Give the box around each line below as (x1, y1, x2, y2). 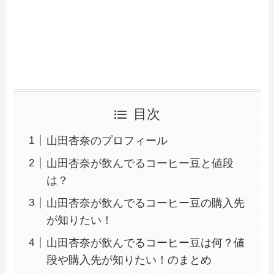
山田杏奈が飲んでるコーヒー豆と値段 (46, 157, 234, 169)
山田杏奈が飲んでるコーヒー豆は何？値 (46, 236, 245, 249)
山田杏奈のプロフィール (46, 134, 168, 147)
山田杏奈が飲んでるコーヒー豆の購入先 (46, 196, 245, 209)
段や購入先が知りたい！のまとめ (46, 253, 212, 266)
